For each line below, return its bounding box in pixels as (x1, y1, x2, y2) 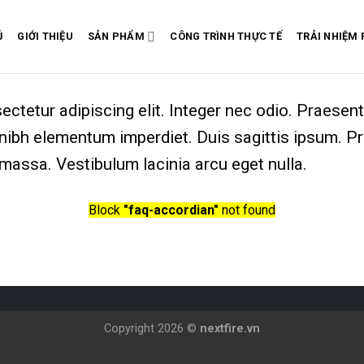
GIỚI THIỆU (17, 30, 73, 42)
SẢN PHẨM (87, 30, 145, 42)
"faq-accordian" (123, 202, 219, 219)
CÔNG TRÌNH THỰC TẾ (170, 30, 282, 42)
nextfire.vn (200, 321, 260, 336)
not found (219, 202, 275, 219)
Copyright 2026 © (104, 321, 200, 336)
